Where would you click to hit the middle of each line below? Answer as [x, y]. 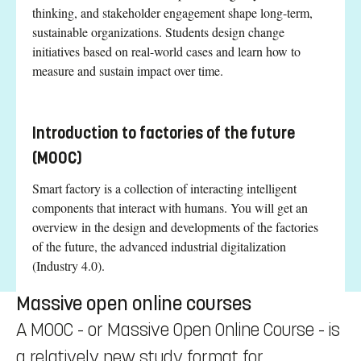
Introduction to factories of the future [164, 133]
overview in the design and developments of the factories [175, 226]
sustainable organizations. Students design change [158, 31]
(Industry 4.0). [68, 265]
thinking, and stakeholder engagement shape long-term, [172, 12]
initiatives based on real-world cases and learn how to [166, 51]
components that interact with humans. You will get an [170, 207]
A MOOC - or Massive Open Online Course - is [178, 330]
